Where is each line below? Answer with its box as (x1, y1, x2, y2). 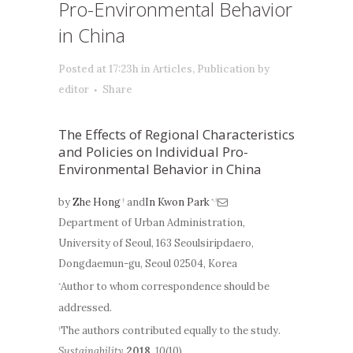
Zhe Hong (72, 195, 121, 210)
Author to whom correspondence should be (61, 280, 269, 294)
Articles (153, 62, 192, 76)
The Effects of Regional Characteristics (58, 125, 295, 143)
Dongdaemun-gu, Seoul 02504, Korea (58, 257, 237, 271)
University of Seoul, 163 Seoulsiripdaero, (58, 236, 254, 251)
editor (58, 83, 89, 96)
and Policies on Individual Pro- (58, 143, 248, 161)
